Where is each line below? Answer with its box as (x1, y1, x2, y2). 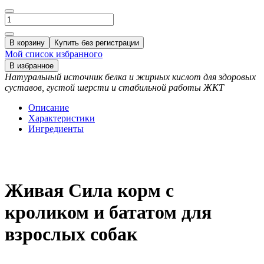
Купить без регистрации (54, 38, 139, 48)
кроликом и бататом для (5, 201, 212, 223)
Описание (28, 103, 69, 113)
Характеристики (28, 113, 95, 124)
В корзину (9, 38, 45, 48)
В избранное (9, 61, 54, 71)
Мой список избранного (5, 49, 103, 60)
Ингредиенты (28, 124, 84, 134)
